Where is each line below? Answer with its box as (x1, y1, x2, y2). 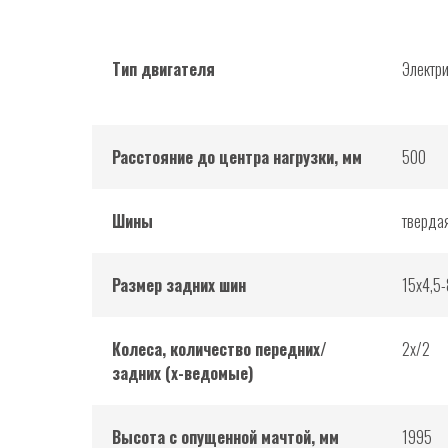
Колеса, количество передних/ (112, 337, 327, 362)
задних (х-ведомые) (112, 361, 253, 386)
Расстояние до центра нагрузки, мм (112, 145, 362, 170)
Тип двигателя (112, 57, 215, 82)
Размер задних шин (112, 273, 246, 298)
